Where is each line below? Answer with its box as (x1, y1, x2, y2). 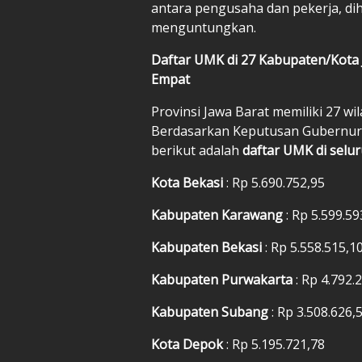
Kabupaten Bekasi (151, 238, 265, 256)
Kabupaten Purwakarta (151, 270, 296, 288)
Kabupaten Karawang (151, 205, 286, 224)
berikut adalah (151, 141, 242, 159)
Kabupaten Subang (151, 302, 271, 321)
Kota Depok (151, 335, 226, 353)
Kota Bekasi (151, 173, 226, 192)
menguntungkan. (151, 18, 256, 36)
